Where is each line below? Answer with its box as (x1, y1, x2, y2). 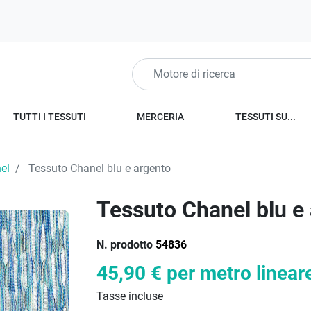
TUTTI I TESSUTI (12, 111, 86, 123)
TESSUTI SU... (235, 111, 296, 123)
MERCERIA (137, 111, 185, 123)
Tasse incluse (96, 289, 163, 303)
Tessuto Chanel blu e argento (26, 162, 171, 175)
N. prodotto (96, 238, 153, 251)
